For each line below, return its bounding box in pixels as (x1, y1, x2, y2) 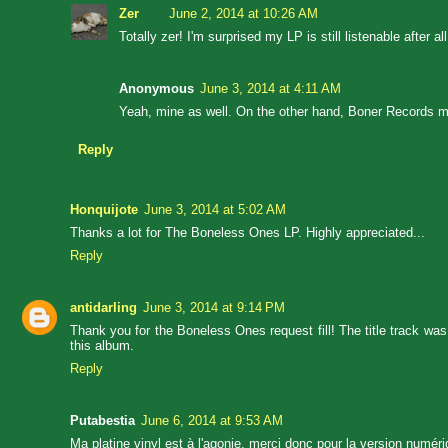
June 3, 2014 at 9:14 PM (143, 299, 285, 315)
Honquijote (70, 201, 138, 217)
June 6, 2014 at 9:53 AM (141, 412, 283, 428)
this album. (70, 337, 134, 353)
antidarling (70, 299, 137, 315)
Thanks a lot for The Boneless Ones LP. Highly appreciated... (70, 224, 425, 240)
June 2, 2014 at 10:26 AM (169, 6, 318, 22)
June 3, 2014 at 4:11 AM (200, 81, 341, 97)
